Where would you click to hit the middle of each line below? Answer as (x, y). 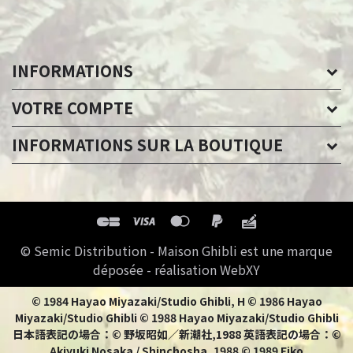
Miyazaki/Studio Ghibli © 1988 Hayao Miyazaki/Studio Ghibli (176, 318)
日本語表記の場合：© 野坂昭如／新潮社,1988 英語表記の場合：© (176, 334)
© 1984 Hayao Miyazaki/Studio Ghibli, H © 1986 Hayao (176, 301)
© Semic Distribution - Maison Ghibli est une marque (176, 251)
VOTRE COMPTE (72, 108)
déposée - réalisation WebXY (176, 270)
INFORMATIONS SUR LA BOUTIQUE (147, 145)
